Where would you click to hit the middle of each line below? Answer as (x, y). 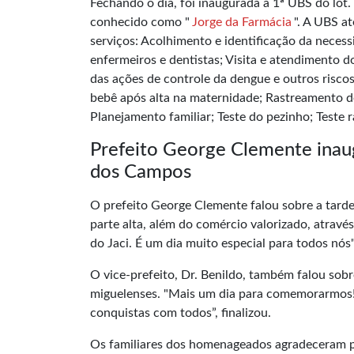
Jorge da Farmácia (242, 22)
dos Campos (141, 172)
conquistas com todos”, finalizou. (181, 313)
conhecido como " (140, 22)
